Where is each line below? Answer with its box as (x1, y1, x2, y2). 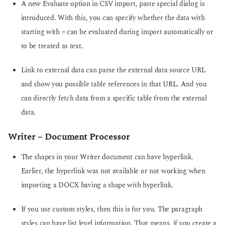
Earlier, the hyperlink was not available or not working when (21, 166, 205, 176)
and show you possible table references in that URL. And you (21, 79, 207, 90)
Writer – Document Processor (8, 130, 130, 144)
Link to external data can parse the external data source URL (21, 65, 206, 76)
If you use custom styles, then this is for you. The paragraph (21, 204, 203, 215)
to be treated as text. (21, 41, 83, 51)
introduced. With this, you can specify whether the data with (21, 13, 205, 23)
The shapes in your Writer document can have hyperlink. (21, 152, 194, 162)
